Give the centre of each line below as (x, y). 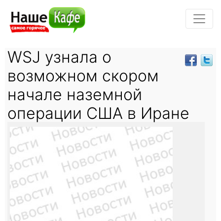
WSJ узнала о (59, 57)
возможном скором (83, 75)
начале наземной (75, 94)
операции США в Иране (98, 113)
